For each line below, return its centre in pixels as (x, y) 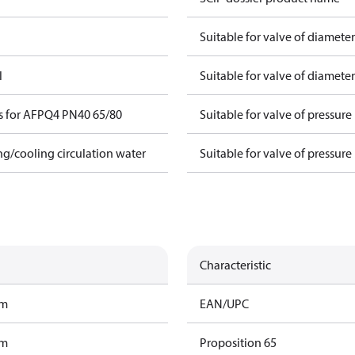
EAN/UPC (224, 303)
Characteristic (235, 265)
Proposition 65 (238, 342)
